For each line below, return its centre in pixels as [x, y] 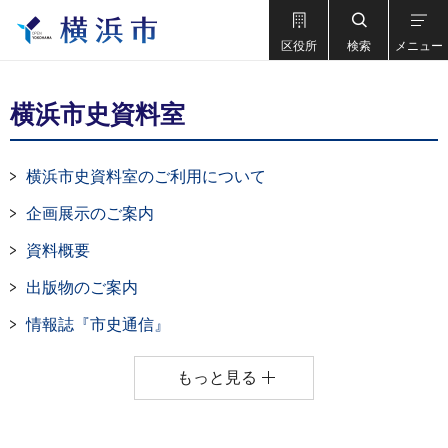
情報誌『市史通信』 [98, 324]
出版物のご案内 [82, 287]
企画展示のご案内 [90, 213]
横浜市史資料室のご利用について [146, 176]
